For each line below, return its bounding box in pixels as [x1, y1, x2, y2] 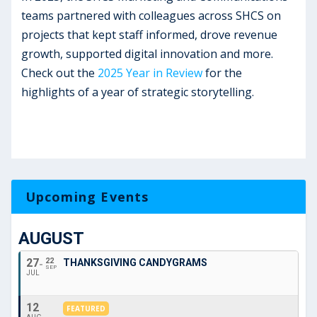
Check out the [21, 65, 98, 81]
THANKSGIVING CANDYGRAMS [62, 257, 207, 268]
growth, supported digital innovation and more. [21, 46, 274, 62]
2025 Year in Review [98, 65, 203, 81]
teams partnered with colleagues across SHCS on [21, 8, 282, 23]
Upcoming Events [25, 188, 149, 205]
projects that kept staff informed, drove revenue [21, 27, 278, 42]
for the [202, 65, 243, 81]
